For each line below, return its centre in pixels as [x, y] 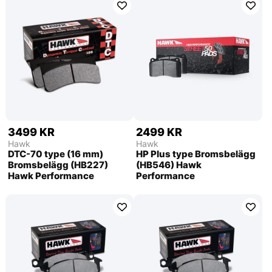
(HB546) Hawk [169, 165]
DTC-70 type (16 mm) [55, 154]
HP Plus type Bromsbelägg [196, 154]
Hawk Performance [51, 176]
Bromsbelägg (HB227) [58, 165]
